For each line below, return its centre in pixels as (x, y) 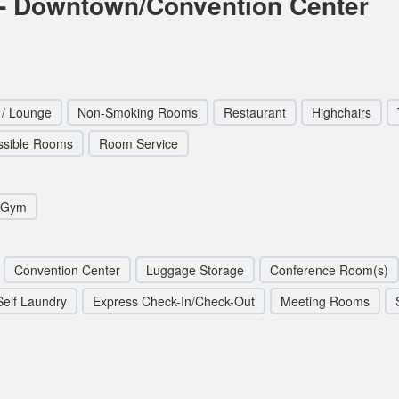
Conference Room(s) (329, 270)
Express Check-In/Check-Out (174, 301)
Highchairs (342, 112)
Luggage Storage (195, 270)
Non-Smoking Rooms (138, 112)
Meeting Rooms (325, 301)
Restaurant (255, 112)
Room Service (138, 143)
